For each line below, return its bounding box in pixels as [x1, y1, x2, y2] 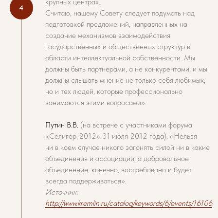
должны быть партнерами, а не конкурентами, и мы [45, 64, 207, 73]
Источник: [45, 187, 78, 197]
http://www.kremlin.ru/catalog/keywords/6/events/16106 [45, 199, 212, 208]
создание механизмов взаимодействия [45, 31, 170, 40]
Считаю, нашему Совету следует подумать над [45, 8, 195, 18]
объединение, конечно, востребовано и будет [45, 165, 192, 174]
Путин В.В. [45, 120, 80, 129]
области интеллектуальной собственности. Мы [45, 53, 195, 62]
